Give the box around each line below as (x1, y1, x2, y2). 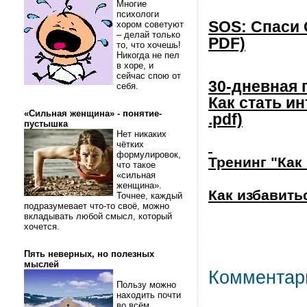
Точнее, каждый (116, 191, 182, 201)
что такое (116, 160, 156, 170)
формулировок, (116, 149, 181, 160)
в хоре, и (116, 60, 153, 71)
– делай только (116, 29, 180, 40)
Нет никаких (116, 129, 167, 139)
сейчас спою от (116, 71, 181, 81)
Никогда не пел (116, 50, 180, 60)
